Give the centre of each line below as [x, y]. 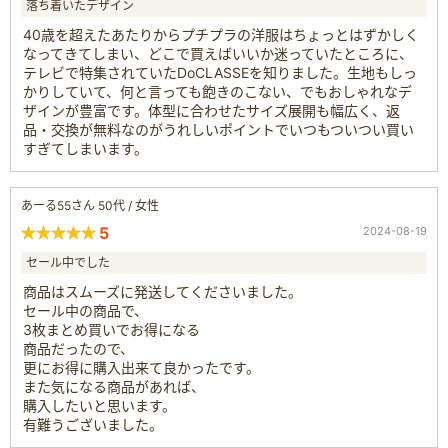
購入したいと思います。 [99, 405]
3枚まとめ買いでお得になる [111, 329]
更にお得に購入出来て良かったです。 [141, 367]
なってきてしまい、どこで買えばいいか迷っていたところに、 [218, 53]
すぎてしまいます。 [85, 148]
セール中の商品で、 [85, 310]
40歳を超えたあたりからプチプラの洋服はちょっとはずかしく [221, 34]
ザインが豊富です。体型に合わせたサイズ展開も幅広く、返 [211, 110]
